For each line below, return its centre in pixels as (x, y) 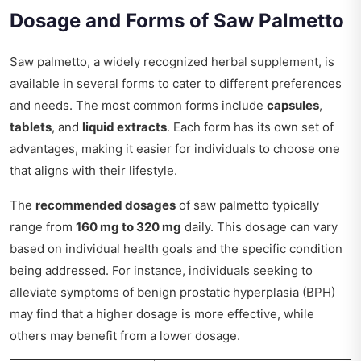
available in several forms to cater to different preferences (176, 84)
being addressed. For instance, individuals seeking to (161, 271)
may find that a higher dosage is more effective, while (162, 314)
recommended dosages (106, 205)
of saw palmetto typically (247, 205)
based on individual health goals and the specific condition (176, 249)
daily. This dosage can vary (259, 227)
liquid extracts (124, 127)
